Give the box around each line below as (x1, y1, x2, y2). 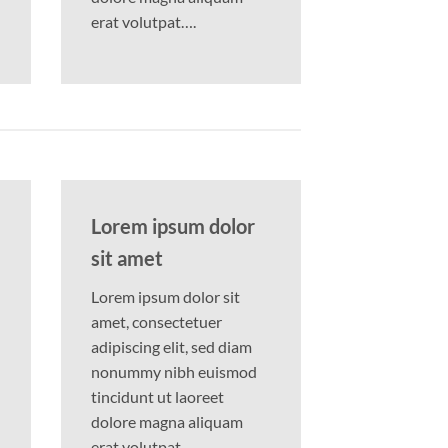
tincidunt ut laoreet (91, 387, 224, 407)
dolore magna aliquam (91, 412, 243, 432)
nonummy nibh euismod (91, 362, 257, 382)
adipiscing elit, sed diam (91, 337, 252, 357)
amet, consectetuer (91, 312, 222, 332)
